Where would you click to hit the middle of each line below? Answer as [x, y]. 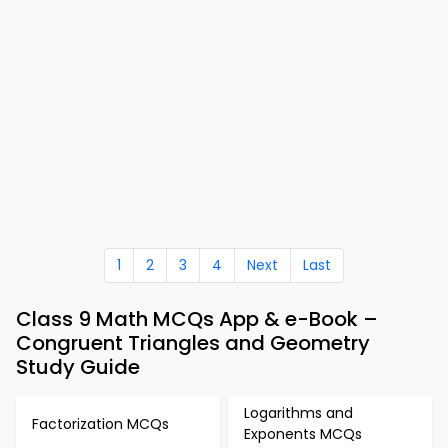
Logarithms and [298, 413]
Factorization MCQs [100, 423]
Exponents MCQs [303, 434]
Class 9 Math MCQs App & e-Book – [197, 319]
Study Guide [78, 367]
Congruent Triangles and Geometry [193, 343]
